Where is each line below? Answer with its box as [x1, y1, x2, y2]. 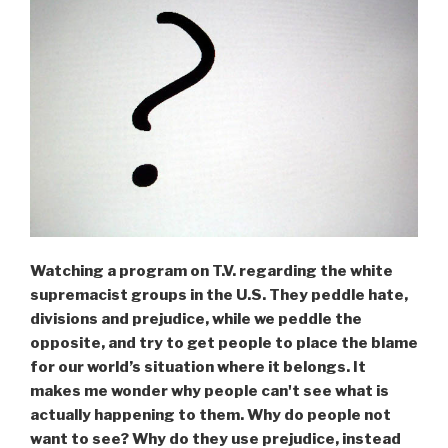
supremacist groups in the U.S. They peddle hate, [30, 286, 408, 305]
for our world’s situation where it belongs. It [30, 358, 366, 377]
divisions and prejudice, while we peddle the [30, 310, 362, 329]
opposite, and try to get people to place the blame [30, 334, 418, 353]
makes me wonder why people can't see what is [30, 382, 389, 401]
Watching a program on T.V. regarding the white [30, 262, 393, 281]
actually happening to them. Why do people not [30, 406, 391, 425]
